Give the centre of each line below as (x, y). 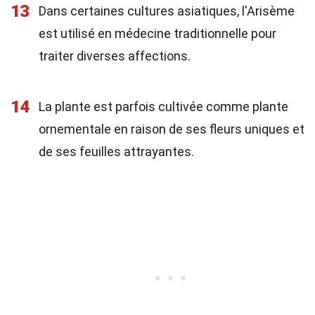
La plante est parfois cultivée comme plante (163, 107)
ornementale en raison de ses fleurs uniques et (172, 129)
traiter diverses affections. (115, 56)
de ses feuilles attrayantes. (116, 152)
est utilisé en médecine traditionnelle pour (157, 33)
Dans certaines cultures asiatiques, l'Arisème (167, 11)
